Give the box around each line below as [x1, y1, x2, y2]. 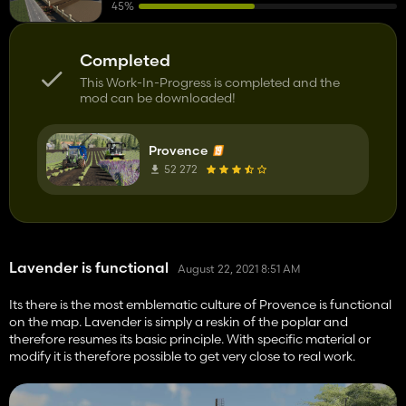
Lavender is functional [9, 258, 169, 276]
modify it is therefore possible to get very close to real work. [9, 348, 355, 364]
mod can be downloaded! [80, 90, 236, 106]
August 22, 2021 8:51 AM [178, 261, 300, 275]
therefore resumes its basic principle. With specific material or [9, 331, 371, 347]
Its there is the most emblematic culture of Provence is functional [9, 296, 391, 313]
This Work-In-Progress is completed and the [80, 74, 340, 91]
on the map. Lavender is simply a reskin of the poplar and [9, 314, 348, 330]
